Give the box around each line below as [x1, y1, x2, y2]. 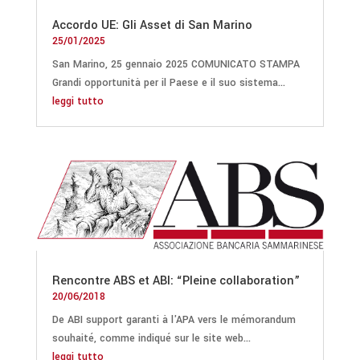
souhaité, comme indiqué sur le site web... [51, 331, 251, 346]
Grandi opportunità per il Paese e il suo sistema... [51, 75, 285, 90]
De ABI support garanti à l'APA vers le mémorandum [51, 313, 296, 328]
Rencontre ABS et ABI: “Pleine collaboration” [51, 272, 300, 290]
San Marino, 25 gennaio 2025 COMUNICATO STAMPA [51, 56, 300, 72]
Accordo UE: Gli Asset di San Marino [51, 16, 252, 34]
